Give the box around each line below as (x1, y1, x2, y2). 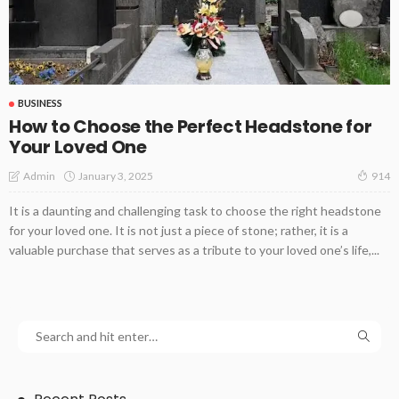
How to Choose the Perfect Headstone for (9, 114, 372, 140)
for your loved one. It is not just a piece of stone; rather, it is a (9, 223, 348, 239)
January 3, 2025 (78, 168, 153, 183)
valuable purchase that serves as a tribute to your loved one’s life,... (9, 242, 379, 258)
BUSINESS (18, 97, 62, 110)
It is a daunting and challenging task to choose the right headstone (9, 203, 381, 219)
